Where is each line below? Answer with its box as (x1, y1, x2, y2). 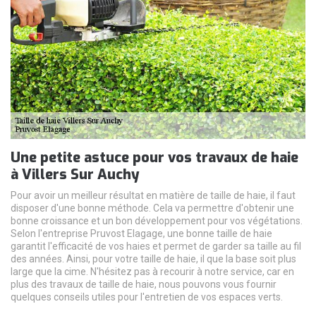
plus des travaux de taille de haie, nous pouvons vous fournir (11, 278, 276, 290)
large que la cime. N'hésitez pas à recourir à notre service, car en (11, 265, 294, 277)
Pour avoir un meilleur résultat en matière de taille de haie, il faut (11, 189, 296, 201)
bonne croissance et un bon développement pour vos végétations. (11, 214, 303, 226)
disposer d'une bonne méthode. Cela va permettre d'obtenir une (11, 202, 294, 214)
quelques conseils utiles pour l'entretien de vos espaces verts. (11, 291, 283, 303)
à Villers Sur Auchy (11, 164, 140, 184)
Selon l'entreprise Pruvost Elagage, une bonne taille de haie (11, 227, 272, 239)
